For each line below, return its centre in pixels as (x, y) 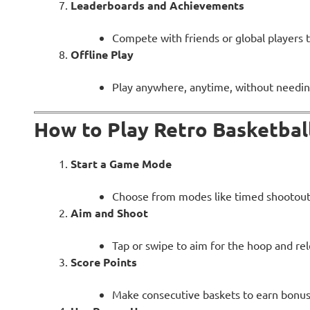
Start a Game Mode (121, 164)
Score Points (103, 262)
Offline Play (102, 54)
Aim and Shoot (109, 213)
